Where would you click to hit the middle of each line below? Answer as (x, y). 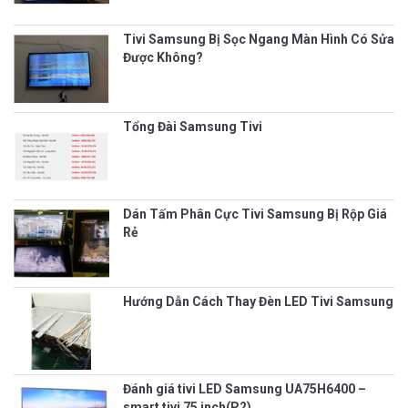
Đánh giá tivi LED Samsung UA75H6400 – (245, 389)
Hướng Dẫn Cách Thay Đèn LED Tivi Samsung (258, 302)
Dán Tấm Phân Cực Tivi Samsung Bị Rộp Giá (255, 214)
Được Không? (163, 58)
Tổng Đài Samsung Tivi (193, 127)
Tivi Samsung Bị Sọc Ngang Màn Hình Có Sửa (259, 40)
